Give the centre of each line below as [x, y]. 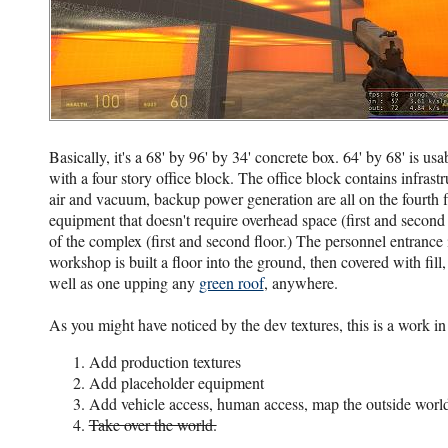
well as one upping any [123, 282]
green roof [231, 282]
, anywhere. [300, 282]
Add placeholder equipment [176, 382]
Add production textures [164, 361]
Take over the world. [152, 424]
